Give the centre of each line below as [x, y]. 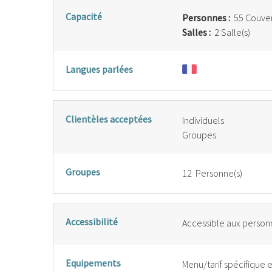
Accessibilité [92, 222]
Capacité [84, 16]
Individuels [203, 120]
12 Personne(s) [212, 173]
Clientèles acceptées [109, 119]
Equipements [93, 263]
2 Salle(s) [231, 32]
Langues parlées [99, 69]
